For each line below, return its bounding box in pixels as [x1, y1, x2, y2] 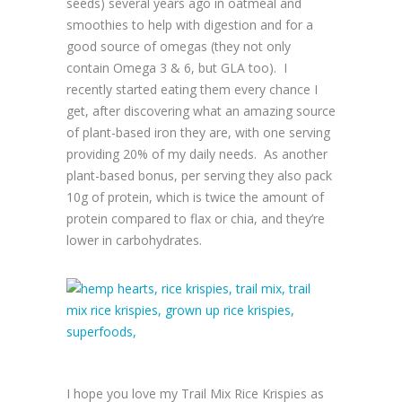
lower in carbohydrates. [66, 232, 202, 249]
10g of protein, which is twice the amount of [66, 188, 324, 206]
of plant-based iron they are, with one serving [66, 124, 330, 142]
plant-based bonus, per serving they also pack [66, 167, 332, 185]
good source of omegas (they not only [66, 38, 291, 56]
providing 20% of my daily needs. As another [66, 145, 328, 163]
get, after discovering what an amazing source [66, 102, 336, 120]
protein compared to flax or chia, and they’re [66, 210, 325, 228]
